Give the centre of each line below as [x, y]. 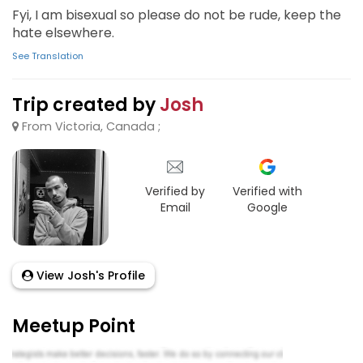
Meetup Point [74, 327]
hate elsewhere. [65, 33]
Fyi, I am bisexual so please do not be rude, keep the [177, 15]
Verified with [268, 191]
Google [268, 207]
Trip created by [86, 105]
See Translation [48, 56]
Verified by [175, 191]
